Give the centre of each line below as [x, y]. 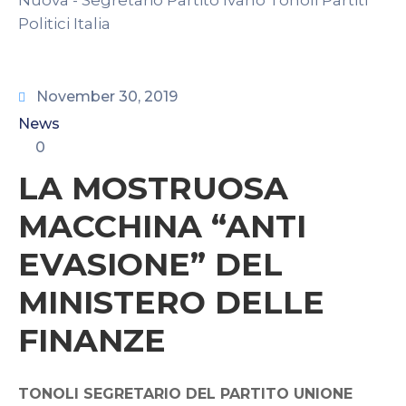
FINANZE [92, 340]
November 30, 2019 [107, 97]
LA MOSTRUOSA [153, 188]
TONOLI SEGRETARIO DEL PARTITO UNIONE [185, 394]
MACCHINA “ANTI [162, 226]
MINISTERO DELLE [171, 302]
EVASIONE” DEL [150, 264]
